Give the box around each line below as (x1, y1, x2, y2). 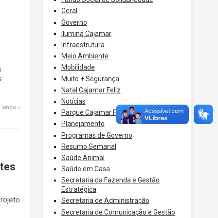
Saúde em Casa (61, 165, 110, 173)
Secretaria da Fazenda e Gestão (61, 176, 160, 184)
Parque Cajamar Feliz (61, 109, 127, 117)
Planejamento (61, 120, 105, 128)
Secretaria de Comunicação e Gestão (61, 208, 175, 216)
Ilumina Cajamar (61, 29, 111, 37)
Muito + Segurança (61, 74, 119, 83)
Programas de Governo (61, 131, 132, 139)
